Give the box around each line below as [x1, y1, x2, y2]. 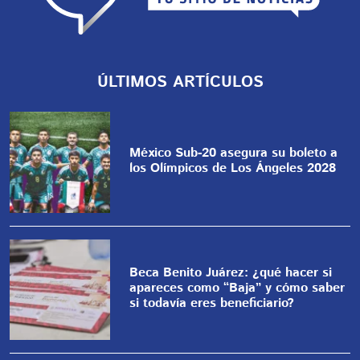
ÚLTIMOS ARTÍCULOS [96, 71, 264, 95]
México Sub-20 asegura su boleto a [129, 143, 338, 162]
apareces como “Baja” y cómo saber [129, 278, 346, 297]
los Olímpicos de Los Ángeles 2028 [129, 158, 337, 178]
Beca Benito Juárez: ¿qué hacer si [129, 263, 333, 282]
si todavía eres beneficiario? [129, 293, 295, 313]
